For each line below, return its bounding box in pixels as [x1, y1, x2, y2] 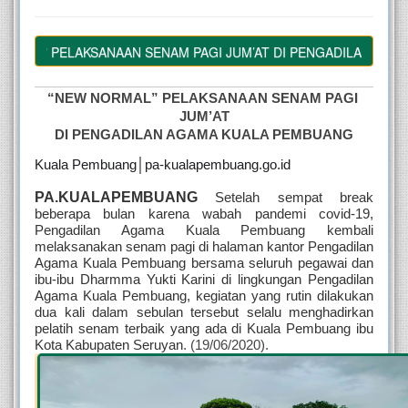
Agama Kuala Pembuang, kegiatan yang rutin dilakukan [35, 289, 373, 304]
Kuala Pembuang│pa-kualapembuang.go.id [35, 158, 291, 173]
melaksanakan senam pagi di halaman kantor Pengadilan [35, 240, 373, 255]
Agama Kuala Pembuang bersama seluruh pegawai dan [35, 256, 373, 271]
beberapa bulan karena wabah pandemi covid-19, [35, 207, 373, 222]
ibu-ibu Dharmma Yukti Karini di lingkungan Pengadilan [35, 272, 373, 288]
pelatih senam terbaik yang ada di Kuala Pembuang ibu [35, 321, 373, 337]
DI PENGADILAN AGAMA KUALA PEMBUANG [55, 127, 353, 143]
